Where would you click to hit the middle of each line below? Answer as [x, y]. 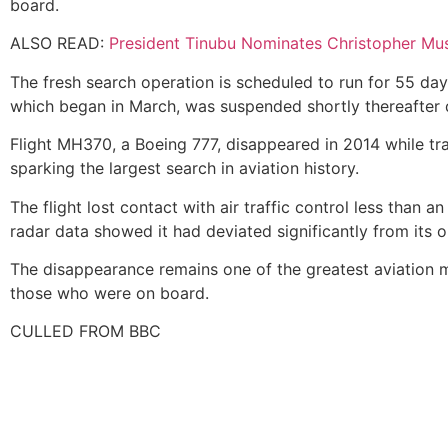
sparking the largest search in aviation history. [184, 168]
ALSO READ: [59, 43]
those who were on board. [109, 292]
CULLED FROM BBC [85, 331]
